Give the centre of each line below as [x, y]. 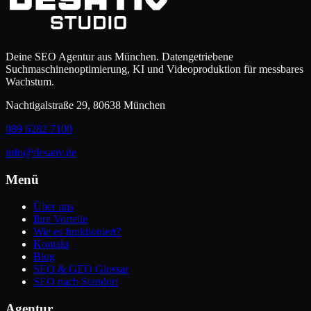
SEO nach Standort [76, 281]
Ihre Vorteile [60, 219]
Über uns [53, 206]
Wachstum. [30, 82]
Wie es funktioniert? [77, 231]
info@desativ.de [41, 153]
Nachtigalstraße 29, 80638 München [85, 106]
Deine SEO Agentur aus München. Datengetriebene [119, 57]
